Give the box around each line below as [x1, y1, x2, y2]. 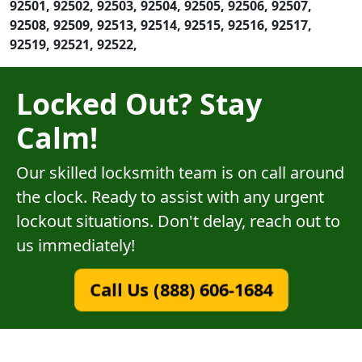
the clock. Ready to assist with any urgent [16, 185, 324, 208]
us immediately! [16, 234, 135, 256]
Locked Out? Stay [16, 83, 262, 123]
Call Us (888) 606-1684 [89, 277, 273, 301]
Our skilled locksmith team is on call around [16, 161, 344, 183]
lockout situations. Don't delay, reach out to [16, 209, 340, 232]
